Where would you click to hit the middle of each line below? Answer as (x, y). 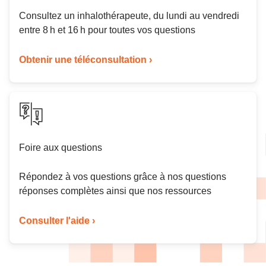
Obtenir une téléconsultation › (85, 60)
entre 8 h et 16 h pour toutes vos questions (107, 30)
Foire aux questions (61, 148)
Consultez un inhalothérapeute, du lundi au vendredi (129, 16)
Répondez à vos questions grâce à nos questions (123, 177)
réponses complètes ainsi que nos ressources (115, 191)
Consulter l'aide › (57, 221)
